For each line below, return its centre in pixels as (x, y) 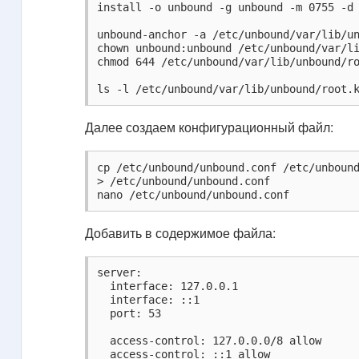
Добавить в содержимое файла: (181, 232)
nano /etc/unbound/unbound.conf (194, 194)
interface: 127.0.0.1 (168, 286)
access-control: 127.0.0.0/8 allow (210, 340)
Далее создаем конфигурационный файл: (210, 127)
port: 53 (129, 313)
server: (120, 272)
